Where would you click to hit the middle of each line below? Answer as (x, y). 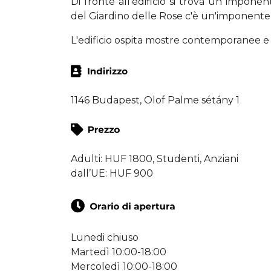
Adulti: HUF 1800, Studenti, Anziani (155, 158)
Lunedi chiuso (105, 237)
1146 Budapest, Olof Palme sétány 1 (155, 100)
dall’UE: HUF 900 (112, 173)
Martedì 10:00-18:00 (119, 252)
